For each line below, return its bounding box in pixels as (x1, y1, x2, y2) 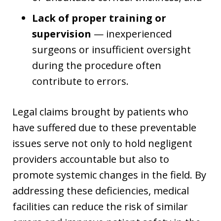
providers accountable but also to (12, 152, 169, 166)
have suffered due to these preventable (12, 120, 196, 134)
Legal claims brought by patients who (12, 105, 188, 118)
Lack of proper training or (32, 11, 166, 25)
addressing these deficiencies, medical (12, 184, 189, 197)
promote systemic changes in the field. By (12, 168, 206, 182)
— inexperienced (91, 27, 172, 40)
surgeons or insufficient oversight (32, 42, 191, 56)
